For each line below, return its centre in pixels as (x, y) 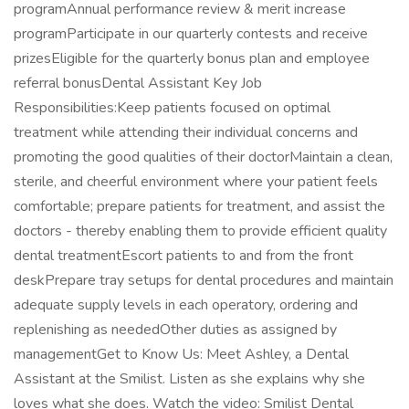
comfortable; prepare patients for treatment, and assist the (199, 206)
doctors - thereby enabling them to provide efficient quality (200, 231)
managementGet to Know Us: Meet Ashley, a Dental (181, 354)
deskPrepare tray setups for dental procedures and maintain (204, 280)
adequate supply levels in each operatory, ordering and (186, 305)
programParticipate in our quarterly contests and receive (191, 34)
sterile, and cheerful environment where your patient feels (196, 182)
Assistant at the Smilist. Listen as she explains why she (189, 379)
